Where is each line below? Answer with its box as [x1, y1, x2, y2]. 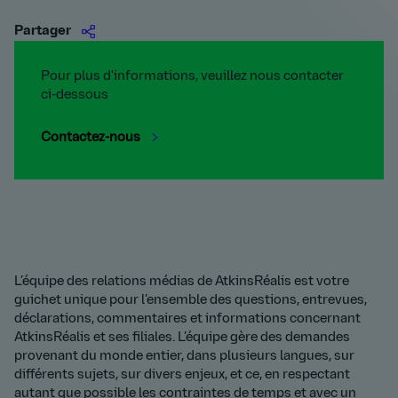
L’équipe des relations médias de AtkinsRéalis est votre [14, 275, 349, 289]
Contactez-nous [41, 131, 143, 145]
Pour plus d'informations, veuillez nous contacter [41, 70, 344, 84]
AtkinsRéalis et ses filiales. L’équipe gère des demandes [14, 331, 350, 345]
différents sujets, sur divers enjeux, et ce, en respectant [14, 369, 350, 382]
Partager [14, 25, 71, 38]
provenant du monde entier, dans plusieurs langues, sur [14, 350, 354, 363]
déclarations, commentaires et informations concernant [14, 313, 361, 326]
